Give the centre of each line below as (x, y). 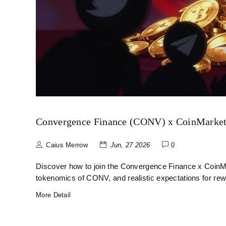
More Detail (53, 195)
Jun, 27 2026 (130, 145)
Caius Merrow (67, 145)
